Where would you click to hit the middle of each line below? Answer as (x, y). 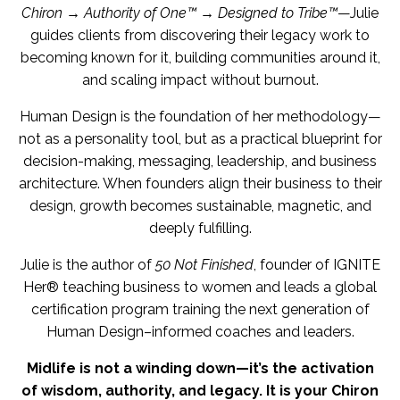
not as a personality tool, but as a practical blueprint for (200, 138)
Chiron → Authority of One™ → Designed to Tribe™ (179, 12)
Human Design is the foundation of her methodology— (200, 116)
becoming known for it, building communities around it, (200, 57)
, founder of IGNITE (317, 264)
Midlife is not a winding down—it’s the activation (200, 368)
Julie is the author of (87, 264)
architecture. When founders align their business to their (200, 183)
